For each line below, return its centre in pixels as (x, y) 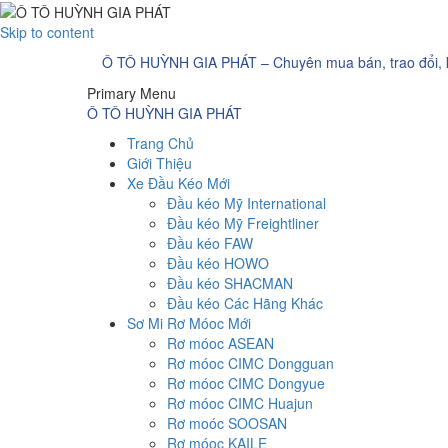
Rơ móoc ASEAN (220, 343)
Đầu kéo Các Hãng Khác (245, 303)
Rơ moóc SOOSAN (227, 423)
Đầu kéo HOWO (218, 263)
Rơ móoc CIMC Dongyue (246, 383)
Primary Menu (131, 93)
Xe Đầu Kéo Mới (178, 183)
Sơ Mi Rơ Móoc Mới (189, 323)
